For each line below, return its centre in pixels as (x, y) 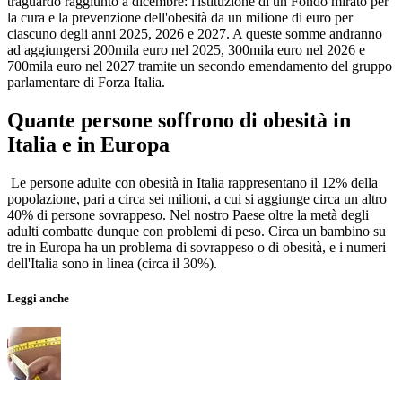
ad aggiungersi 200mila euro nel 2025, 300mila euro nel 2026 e (186, 50)
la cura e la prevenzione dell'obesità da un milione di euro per (180, 18)
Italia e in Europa (88, 145)
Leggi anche (38, 299)
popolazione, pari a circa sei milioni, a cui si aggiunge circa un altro (197, 199)
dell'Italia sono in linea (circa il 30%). (112, 264)
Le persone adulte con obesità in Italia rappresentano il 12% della (192, 183)
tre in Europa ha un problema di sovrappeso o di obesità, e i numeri (197, 248)
